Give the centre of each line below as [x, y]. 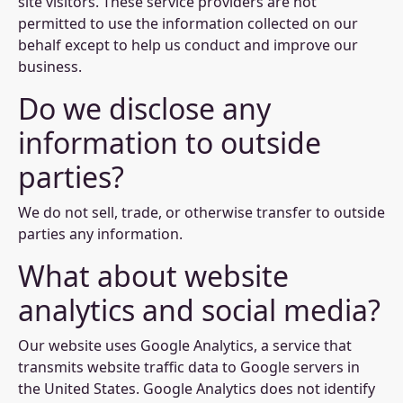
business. [50, 67]
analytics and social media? [199, 310]
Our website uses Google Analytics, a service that [185, 345]
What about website [153, 276]
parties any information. [100, 234]
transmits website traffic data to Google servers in [189, 367]
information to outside [170, 143]
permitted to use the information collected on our [188, 23]
